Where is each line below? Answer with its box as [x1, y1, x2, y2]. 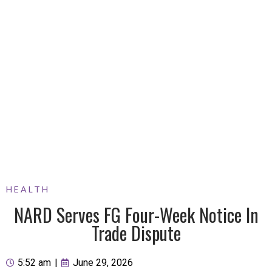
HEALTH [6, 184, 50, 195]
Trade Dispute [91, 219, 181, 247]
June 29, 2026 [73, 257, 133, 269]
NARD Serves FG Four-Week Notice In [13, 201, 259, 229]
